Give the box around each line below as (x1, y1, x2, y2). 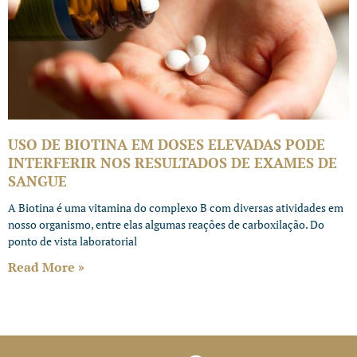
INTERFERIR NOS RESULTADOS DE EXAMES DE (8, 153, 337, 172)
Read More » (8, 258, 84, 276)
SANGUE (8, 171, 67, 190)
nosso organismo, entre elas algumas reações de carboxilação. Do (8, 217, 324, 232)
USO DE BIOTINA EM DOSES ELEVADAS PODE (8, 135, 325, 154)
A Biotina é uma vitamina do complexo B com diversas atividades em (8, 200, 343, 215)
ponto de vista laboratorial (8, 233, 137, 249)
